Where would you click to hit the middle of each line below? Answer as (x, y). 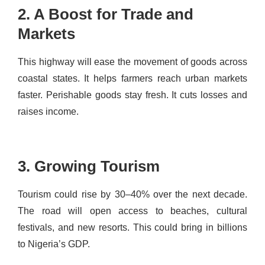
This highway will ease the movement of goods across (132, 62)
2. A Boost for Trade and (106, 14)
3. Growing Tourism (89, 166)
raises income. (48, 111)
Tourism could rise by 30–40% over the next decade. (132, 194)
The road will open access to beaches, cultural (132, 211)
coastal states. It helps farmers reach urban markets (132, 78)
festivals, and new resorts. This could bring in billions (132, 227)
